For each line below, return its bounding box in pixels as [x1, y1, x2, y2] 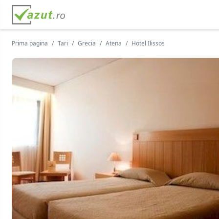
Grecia [78, 39, 96, 47]
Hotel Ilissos [131, 39, 165, 47]
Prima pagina [12, 39, 48, 47]
